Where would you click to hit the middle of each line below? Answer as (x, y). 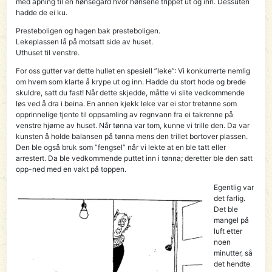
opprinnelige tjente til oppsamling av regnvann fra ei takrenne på (125, 114)
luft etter (228, 231)
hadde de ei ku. (42, 12)
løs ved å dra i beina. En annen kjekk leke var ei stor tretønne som (127, 103)
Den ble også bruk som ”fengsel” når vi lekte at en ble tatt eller (121, 147)
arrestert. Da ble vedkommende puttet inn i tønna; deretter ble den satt (134, 158)
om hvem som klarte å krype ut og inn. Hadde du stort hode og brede (131, 81)
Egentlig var (234, 187)
